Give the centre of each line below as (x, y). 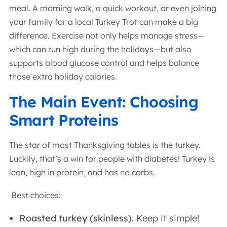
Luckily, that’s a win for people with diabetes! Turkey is (112, 159)
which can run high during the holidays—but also (100, 49)
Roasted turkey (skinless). (77, 218)
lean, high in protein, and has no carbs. (83, 172)
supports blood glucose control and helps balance (104, 63)
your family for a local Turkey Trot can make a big (104, 22)
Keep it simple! (166, 218)
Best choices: (36, 195)
